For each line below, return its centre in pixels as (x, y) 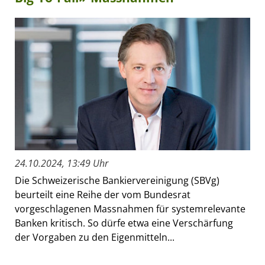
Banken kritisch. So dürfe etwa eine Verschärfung (124, 223)
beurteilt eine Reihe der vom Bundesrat (103, 195)
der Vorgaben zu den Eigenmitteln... (95, 237)
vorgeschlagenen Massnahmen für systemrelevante (130, 209)
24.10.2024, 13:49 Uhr (62, 164)
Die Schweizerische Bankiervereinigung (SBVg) (117, 181)
